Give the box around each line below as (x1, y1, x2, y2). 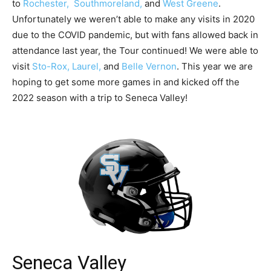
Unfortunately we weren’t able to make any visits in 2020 (12, 13, 255, 25)
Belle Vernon (122, 60, 177, 73)
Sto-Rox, (32, 60, 70, 73)
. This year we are (177, 60, 253, 73)
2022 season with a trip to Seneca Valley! (12, 92, 188, 104)
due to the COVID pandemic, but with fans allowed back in (12, 29, 258, 41)
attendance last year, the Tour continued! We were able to (12, 45, 258, 57)
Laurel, (72, 60, 101, 73)
